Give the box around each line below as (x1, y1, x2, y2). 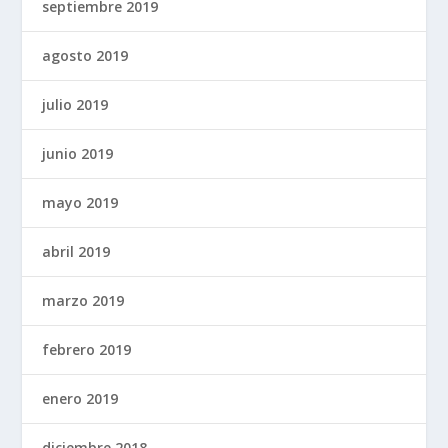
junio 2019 (42, 144, 114, 164)
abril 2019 (42, 242, 111, 262)
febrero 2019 (42, 340, 132, 360)
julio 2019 (42, 95, 109, 115)
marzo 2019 (42, 291, 125, 311)
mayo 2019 (42, 193, 119, 213)
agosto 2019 (42, 46, 129, 66)
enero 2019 (42, 389, 119, 409)
